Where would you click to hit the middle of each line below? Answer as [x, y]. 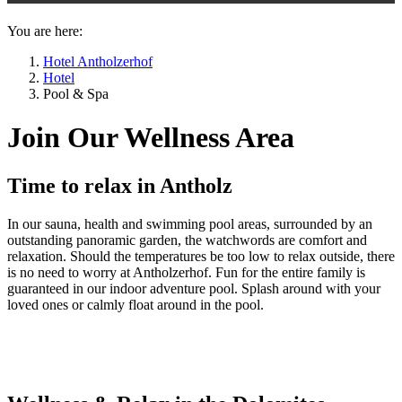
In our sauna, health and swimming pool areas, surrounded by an [190, 223]
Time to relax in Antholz [120, 185]
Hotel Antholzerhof [98, 61]
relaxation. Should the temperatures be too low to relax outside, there [201, 256]
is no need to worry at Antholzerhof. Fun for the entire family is [186, 272]
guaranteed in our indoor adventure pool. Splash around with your [194, 288]
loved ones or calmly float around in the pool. [135, 304]
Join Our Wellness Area [151, 138]
